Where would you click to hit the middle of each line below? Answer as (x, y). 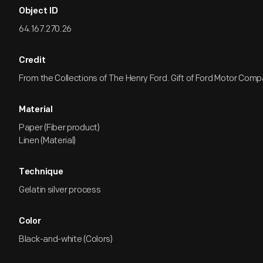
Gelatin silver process (60, 190)
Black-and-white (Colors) (66, 239)
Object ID (38, 11)
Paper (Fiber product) (59, 128)
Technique (41, 172)
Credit (32, 61)
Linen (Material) (48, 141)
